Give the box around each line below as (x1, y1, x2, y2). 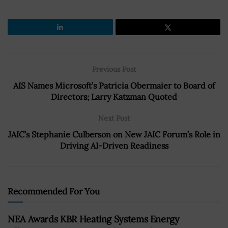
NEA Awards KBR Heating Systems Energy (8, 213, 180, 225)
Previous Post (92, 64, 136, 74)
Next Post (98, 113, 130, 123)
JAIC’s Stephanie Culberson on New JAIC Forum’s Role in (8, 129, 220, 139)
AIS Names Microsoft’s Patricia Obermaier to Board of (13, 80, 215, 91)
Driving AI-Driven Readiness (60, 140, 168, 151)
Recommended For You (8, 185, 100, 197)
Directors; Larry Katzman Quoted (51, 91, 177, 102)
